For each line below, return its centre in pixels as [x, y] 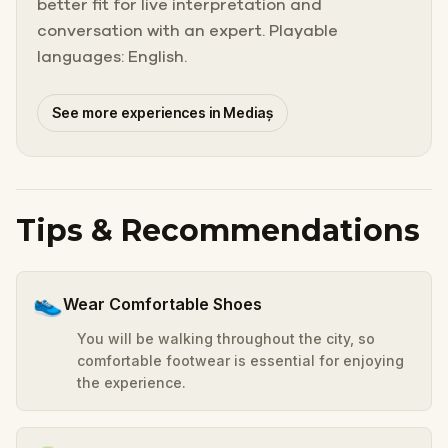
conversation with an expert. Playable [187, 30]
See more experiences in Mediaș [162, 112]
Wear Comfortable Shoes [162, 303]
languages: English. [112, 56]
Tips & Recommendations [218, 230]
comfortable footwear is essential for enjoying [240, 360]
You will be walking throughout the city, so [226, 338]
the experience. [131, 382]
